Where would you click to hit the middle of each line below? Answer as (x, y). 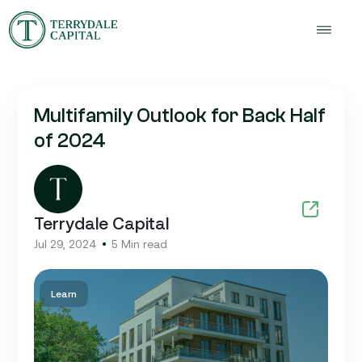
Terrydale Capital (101, 222)
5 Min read (139, 244)
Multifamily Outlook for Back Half (180, 115)
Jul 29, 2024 (65, 244)
